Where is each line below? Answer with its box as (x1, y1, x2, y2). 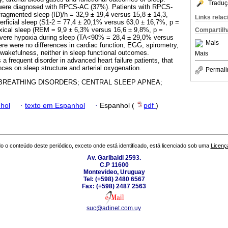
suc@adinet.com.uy (87, 205, 141, 212)
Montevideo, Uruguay (83, 168, 145, 176)
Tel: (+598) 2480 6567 (83, 176, 145, 183)
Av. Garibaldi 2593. (87, 154, 141, 162)
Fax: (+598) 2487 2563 (82, 183, 146, 190)
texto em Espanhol (25, 101, 85, 109)
